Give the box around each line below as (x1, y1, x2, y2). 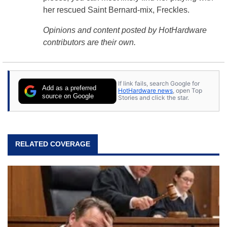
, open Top (173, 87, 202, 95)
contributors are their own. (43, 37, 136, 47)
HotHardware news (118, 87, 173, 95)
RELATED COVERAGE (15, 139, 90, 148)
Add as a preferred (42, 84, 97, 92)
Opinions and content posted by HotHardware (43, 25, 207, 34)
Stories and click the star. (118, 94, 189, 102)
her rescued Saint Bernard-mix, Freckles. (43, 5, 192, 14)
